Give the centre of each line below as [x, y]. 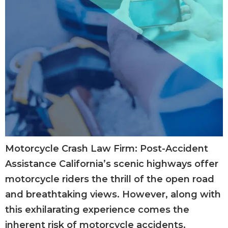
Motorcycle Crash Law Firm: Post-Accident [107, 148]
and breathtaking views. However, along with [113, 194]
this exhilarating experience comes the [97, 209]
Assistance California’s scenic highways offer [112, 164]
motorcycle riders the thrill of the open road [110, 179]
